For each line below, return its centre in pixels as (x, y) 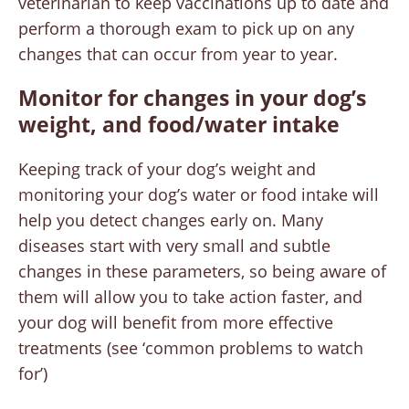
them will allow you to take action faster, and (190, 297)
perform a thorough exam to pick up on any (186, 29)
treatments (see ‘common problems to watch (191, 348)
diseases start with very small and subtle (174, 246)
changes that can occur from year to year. (178, 54)
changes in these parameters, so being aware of (202, 272)
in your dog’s (300, 98)
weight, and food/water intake (179, 125)
